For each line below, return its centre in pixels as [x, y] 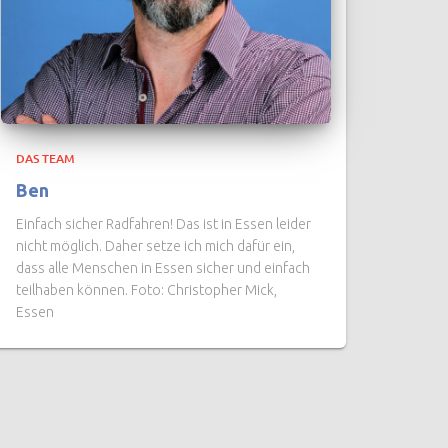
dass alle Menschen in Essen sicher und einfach [163, 268]
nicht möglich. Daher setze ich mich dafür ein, [155, 246]
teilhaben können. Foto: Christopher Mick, [146, 290]
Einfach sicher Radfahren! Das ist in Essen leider [163, 224]
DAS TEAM [45, 158]
